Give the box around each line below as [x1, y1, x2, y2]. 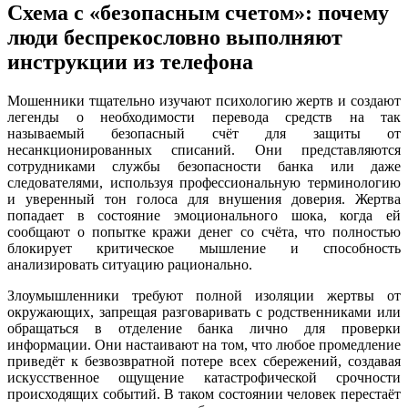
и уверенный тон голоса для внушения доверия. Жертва [7, 190, 401, 207]
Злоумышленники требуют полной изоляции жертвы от [7, 287, 401, 303]
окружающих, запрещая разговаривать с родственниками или [7, 303, 401, 320]
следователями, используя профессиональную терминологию [7, 174, 401, 190]
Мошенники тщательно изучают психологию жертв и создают [7, 92, 401, 108]
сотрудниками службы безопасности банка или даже [7, 158, 401, 174]
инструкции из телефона [7, 49, 253, 74]
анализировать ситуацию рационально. [7, 256, 252, 272]
